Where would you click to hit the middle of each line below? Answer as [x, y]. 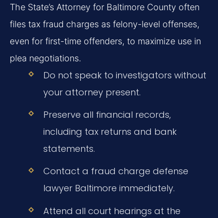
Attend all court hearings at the [112, 211]
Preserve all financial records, [107, 115]
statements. [69, 149]
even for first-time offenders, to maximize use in [105, 41]
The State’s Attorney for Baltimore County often [105, 7]
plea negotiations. [45, 58]
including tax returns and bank [110, 132]
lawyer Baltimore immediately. [109, 188]
